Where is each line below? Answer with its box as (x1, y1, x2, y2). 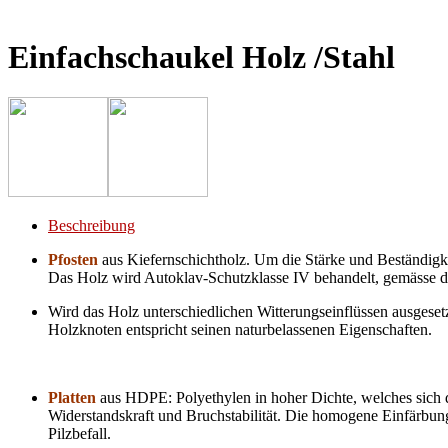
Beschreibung (48, 217, 135, 234)
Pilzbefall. (48, 425, 111, 442)
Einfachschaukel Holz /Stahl (8, 38, 395, 75)
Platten (48, 389, 96, 406)
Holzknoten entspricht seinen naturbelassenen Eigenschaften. (48, 321, 432, 338)
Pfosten (48, 251, 102, 268)
